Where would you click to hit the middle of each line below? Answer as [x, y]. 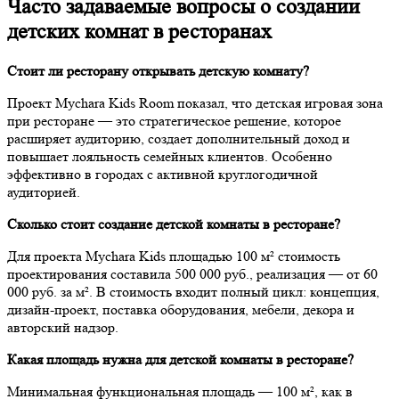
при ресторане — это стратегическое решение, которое [174, 120]
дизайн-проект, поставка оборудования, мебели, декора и [181, 309]
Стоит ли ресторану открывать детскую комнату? [160, 70]
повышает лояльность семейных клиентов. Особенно [170, 156]
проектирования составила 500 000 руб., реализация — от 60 [192, 273]
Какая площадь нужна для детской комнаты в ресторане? [182, 359]
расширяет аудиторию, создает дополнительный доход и [179, 138]
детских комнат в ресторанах [139, 32]
